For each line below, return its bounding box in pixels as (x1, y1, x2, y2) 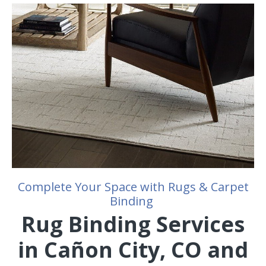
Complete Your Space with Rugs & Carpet (17, 178, 249, 195)
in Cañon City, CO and (18, 235, 248, 264)
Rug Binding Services (21, 209, 245, 239)
